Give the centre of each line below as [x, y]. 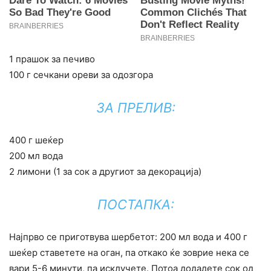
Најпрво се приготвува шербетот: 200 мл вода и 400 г [128, 237]
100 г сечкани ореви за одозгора [81, 75]
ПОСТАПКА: [135, 205]
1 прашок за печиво [52, 59]
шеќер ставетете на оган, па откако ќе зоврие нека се [129, 253]
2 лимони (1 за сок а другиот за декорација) [105, 172]
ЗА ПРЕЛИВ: [135, 108]
